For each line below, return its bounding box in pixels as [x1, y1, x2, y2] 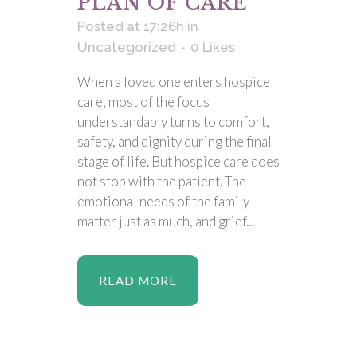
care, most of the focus [77, 93, 210, 110]
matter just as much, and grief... [77, 213, 253, 229]
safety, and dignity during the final [77, 133, 272, 150]
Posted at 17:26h [77, 18, 184, 34]
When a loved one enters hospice [77, 73, 270, 90]
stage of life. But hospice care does [77, 153, 280, 170]
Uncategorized [77, 39, 176, 55]
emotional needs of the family [77, 193, 249, 210]
